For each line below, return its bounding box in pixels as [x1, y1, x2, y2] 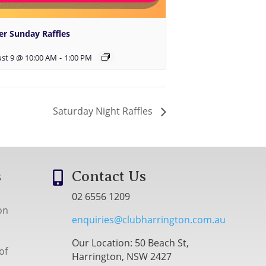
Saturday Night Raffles [53, 104, 155, 118]
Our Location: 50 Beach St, [72, 236, 189, 250]
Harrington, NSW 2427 [72, 250, 172, 264]
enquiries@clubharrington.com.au [72, 213, 226, 227]
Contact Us [72, 168, 147, 185]
